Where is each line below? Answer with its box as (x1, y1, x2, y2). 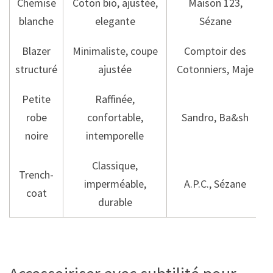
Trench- (19, 167, 54, 182)
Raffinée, (95, 91, 135, 106)
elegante (94, 13, 135, 28)
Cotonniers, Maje (177, 62, 253, 76)
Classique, (92, 158, 138, 172)
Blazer (22, 43, 51, 58)
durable (97, 194, 132, 209)
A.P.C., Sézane (184, 176, 246, 191)
